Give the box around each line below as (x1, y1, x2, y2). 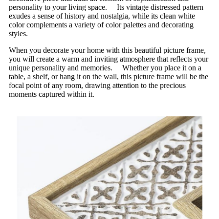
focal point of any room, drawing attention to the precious (9, 81, 186, 89)
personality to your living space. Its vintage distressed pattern (9, 2, 203, 11)
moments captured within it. (9, 89, 94, 98)
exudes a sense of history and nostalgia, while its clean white (9, 11, 195, 20)
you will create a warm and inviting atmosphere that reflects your (9, 54, 208, 63)
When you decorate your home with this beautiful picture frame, (9, 45, 206, 54)
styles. (9, 29, 28, 38)
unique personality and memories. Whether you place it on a (9, 63, 201, 72)
